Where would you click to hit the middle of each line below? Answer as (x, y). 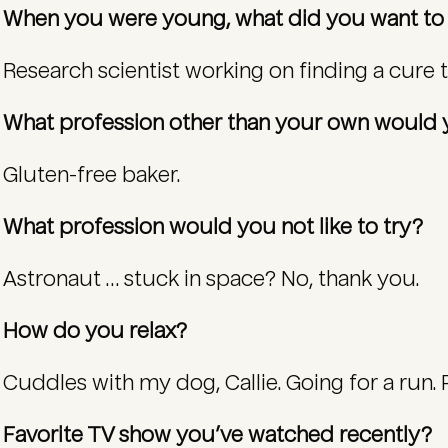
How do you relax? (97, 331)
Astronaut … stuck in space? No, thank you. (213, 279)
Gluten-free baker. (93, 175)
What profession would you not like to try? (215, 227)
